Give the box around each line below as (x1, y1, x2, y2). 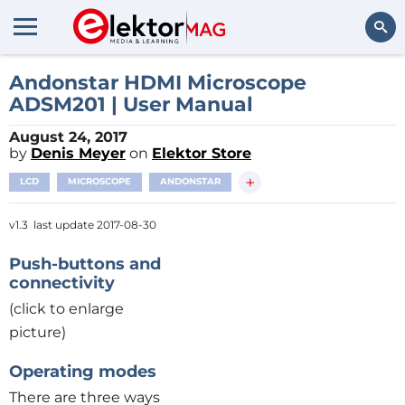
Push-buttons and (9, 254, 161, 274)
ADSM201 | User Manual (9, 92, 253, 117)
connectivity (9, 273, 115, 293)
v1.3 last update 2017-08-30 (9, 218, 156, 231)
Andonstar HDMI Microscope (9, 71, 306, 95)
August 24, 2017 (9, 128, 127, 146)
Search (348, 69, 387, 84)
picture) (9, 324, 66, 341)
